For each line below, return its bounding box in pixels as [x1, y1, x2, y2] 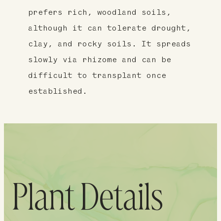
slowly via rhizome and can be [28, 56, 171, 64]
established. [28, 87, 87, 96]
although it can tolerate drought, [28, 24, 191, 33]
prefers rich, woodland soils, [28, 8, 171, 17]
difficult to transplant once [28, 72, 166, 80]
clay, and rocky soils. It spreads [28, 40, 191, 48]
